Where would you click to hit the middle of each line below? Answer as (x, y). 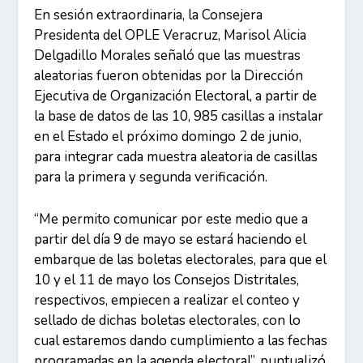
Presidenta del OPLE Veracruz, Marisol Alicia (171, 35)
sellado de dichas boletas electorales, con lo (168, 320)
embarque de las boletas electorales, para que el (181, 259)
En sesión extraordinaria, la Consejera (149, 15)
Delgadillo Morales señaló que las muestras (168, 55)
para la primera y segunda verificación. (151, 177)
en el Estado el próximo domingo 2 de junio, (168, 136)
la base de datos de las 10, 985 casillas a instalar (179, 116)
